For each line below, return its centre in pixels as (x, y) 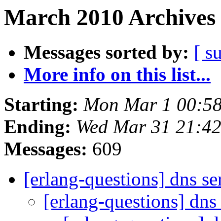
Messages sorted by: (106, 52)
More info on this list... (117, 74)
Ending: (37, 127)
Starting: (41, 105)
